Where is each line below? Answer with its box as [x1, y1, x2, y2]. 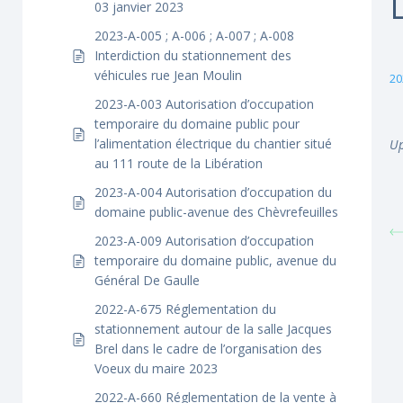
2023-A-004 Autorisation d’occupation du [94, 184, 332, 201]
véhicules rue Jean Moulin [94, 67, 242, 84]
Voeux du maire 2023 [94, 360, 218, 377]
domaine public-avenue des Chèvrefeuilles [94, 203, 338, 220]
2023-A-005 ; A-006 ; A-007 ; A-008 [94, 27, 294, 44]
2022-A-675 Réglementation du [94, 300, 276, 318]
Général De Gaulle [94, 272, 200, 289]
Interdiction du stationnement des [94, 47, 291, 64]
